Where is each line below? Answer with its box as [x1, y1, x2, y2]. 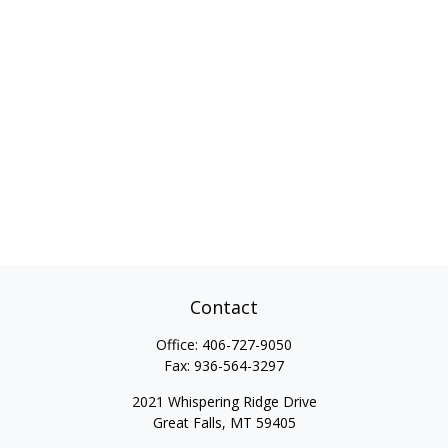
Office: [156, 335, 202, 354]
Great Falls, [152, 413, 226, 432]
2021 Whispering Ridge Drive [131, 392, 317, 411]
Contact [190, 295, 258, 319]
